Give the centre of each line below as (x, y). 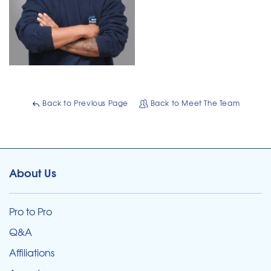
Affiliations (32, 253)
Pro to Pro (31, 211)
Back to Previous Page (84, 103)
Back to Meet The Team (194, 103)
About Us (33, 173)
